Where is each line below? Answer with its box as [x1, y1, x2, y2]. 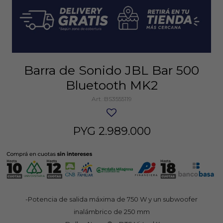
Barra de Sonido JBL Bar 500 [24, 62, 199, 78]
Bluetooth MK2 [65, 77, 158, 93]
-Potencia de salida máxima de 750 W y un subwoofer [25, 195, 198, 203]
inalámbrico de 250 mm [73, 207, 150, 216]
